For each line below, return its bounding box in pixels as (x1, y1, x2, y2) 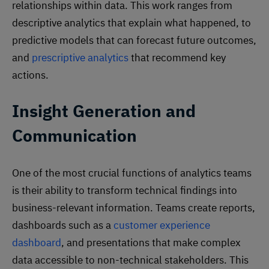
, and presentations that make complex (61, 235, 241, 249)
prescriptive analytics (32, 50, 128, 64)
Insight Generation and (12, 99, 196, 122)
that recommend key (128, 50, 226, 64)
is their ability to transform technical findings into (12, 183, 237, 197)
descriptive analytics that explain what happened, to (12, 16, 251, 29)
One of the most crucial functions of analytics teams (12, 166, 252, 180)
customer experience (113, 218, 210, 232)
